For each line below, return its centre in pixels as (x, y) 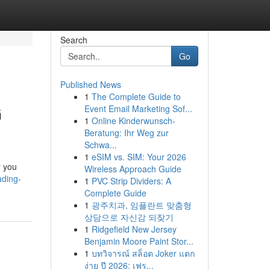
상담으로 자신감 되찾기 (129, 217)
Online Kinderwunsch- (133, 121)
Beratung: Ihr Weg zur (126, 133)
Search (74, 40)
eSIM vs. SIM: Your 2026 (139, 157)
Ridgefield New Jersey (134, 229)
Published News (90, 84)
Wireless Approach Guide (133, 169)
